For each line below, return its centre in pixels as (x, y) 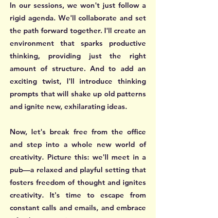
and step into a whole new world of (78, 144)
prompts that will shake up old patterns (78, 93)
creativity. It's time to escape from (78, 195)
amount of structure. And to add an (78, 68)
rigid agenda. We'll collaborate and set (78, 18)
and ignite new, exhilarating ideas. (68, 106)
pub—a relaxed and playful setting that (78, 169)
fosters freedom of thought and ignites (78, 182)
